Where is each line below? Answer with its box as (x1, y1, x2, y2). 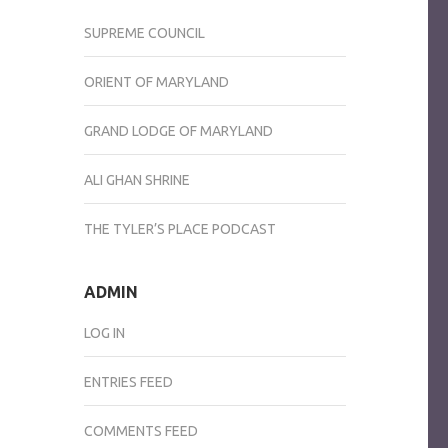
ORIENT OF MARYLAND (83, 73, 229, 90)
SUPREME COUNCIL (83, 24, 205, 41)
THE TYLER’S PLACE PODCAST (83, 220, 276, 237)
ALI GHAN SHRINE (83, 171, 190, 188)
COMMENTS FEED (83, 422, 198, 439)
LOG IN (83, 324, 125, 341)
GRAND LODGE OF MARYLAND (83, 122, 273, 139)
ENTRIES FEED (83, 373, 173, 390)
